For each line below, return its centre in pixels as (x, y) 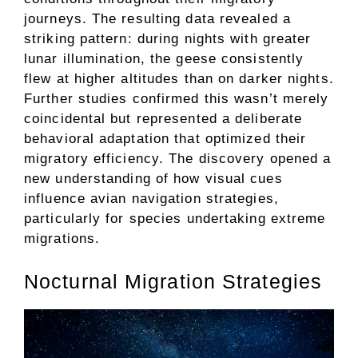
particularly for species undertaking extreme (175, 219)
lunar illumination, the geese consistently (164, 59)
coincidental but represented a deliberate (163, 119)
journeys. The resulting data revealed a (157, 19)
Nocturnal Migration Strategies (173, 281)
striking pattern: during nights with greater (168, 39)
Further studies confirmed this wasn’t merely (177, 99)
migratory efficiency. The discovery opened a (178, 159)
